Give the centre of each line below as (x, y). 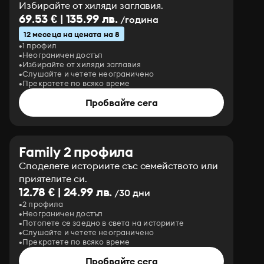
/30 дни (131, 193)
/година (138, 19)
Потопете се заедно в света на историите (103, 223)
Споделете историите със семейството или (119, 166)
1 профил (40, 45)
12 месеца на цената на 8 (72, 34)
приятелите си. (53, 179)
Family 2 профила (76, 152)
